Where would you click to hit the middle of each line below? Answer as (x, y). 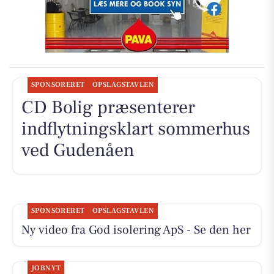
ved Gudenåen (78, 150)
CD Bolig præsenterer (108, 107)
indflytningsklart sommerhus (135, 128)
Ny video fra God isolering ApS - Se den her (136, 230)
